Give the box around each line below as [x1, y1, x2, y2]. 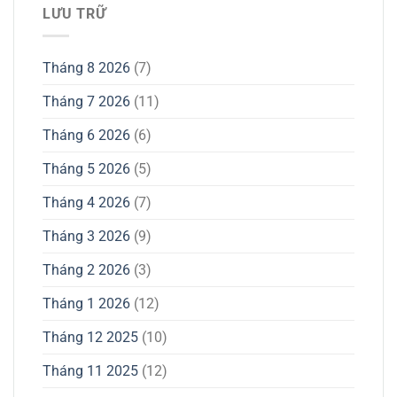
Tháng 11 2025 [43, 362, 138, 380]
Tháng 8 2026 [43, 59, 130, 77]
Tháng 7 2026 [43, 93, 130, 111]
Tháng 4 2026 [43, 194, 130, 212]
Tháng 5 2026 [43, 160, 130, 178]
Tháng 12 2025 [43, 329, 138, 346]
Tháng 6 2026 [43, 127, 130, 144]
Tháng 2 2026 [43, 261, 130, 279]
